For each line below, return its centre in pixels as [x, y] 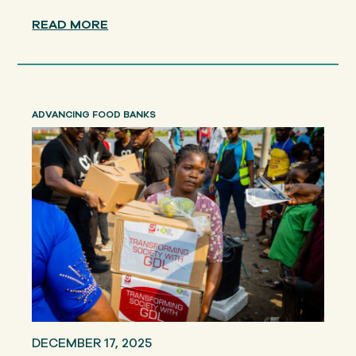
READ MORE [70, 24]
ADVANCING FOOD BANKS [94, 114]
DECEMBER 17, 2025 [92, 343]
